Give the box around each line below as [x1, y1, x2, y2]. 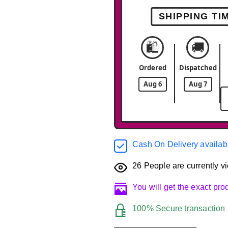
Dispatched [179, 63, 217, 72]
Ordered [138, 63, 166, 72]
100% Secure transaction [132, 204, 225, 213]
